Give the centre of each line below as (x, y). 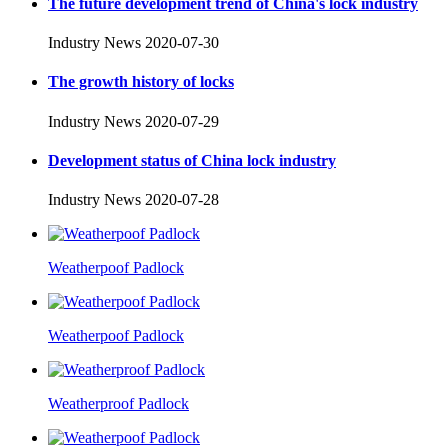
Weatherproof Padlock (118, 404)
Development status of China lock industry (192, 160)
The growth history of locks (141, 82)
